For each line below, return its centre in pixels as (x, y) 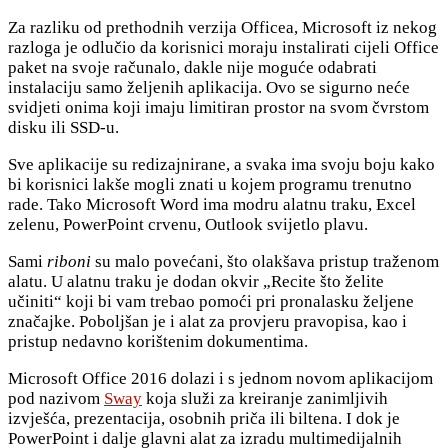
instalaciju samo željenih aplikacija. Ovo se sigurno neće (209, 88)
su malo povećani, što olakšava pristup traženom (267, 262)
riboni (71, 262)
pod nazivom (56, 399)
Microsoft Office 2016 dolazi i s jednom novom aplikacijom (220, 379)
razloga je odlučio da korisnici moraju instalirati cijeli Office (223, 48)
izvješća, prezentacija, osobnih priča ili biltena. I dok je (204, 419)
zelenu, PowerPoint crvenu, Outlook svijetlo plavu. (188, 225)
